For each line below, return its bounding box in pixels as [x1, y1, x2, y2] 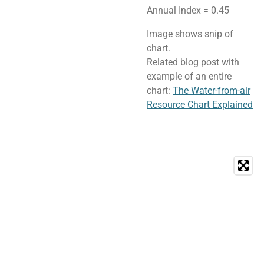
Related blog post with [147, 57, 239, 68]
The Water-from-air [173, 85, 250, 97]
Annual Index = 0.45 [147, 4, 229, 16]
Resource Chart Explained [147, 99, 253, 111]
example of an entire [147, 71, 232, 82]
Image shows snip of [147, 28, 233, 40]
